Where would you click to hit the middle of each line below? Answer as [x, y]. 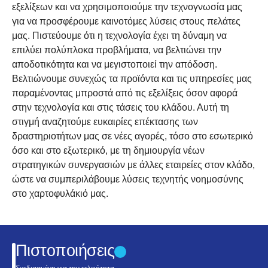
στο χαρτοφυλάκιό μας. [60, 194]
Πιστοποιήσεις [65, 251]
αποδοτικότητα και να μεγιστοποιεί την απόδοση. [115, 64]
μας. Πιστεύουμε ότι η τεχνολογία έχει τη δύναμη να [119, 36]
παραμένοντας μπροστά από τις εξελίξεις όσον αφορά [125, 93]
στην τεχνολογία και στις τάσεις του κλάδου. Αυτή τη [121, 107]
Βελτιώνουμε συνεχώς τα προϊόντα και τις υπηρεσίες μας [132, 79]
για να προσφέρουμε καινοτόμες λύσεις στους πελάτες [126, 21]
